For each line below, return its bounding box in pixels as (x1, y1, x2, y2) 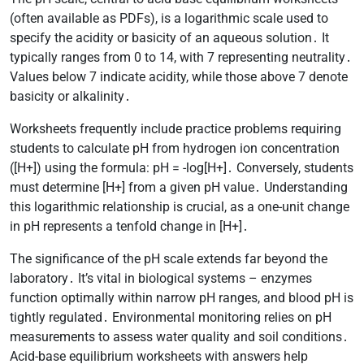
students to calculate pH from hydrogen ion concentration (10, 140, 340, 156)
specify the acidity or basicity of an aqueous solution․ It (10, 29, 329, 45)
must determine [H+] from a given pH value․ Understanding (10, 179, 348, 195)
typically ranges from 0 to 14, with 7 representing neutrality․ (10, 49, 352, 65)
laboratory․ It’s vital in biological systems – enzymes (10, 270, 312, 286)
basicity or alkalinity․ (10, 88, 131, 104)
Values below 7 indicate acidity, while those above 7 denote (10, 68, 348, 84)
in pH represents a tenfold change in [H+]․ (10, 218, 249, 234)
